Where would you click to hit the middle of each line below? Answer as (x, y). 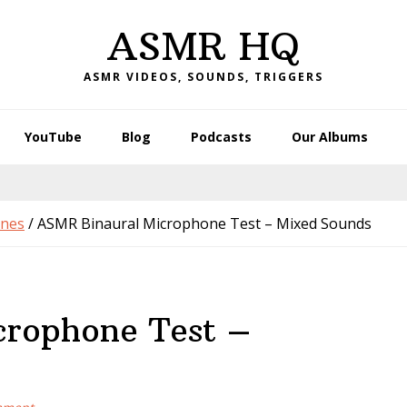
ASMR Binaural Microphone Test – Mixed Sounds (203, 223)
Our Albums (330, 137)
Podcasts (221, 137)
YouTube (53, 137)
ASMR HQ (203, 46)
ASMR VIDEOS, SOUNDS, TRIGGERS (203, 77)
